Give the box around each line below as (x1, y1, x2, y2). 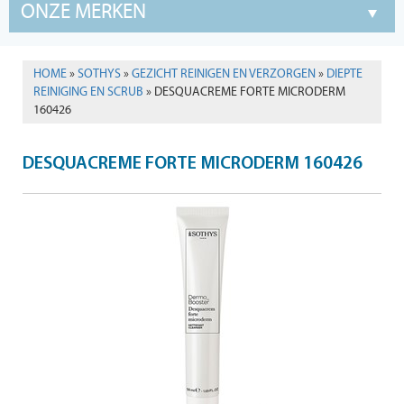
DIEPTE (326, 67, 363, 81)
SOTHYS (78, 67, 121, 81)
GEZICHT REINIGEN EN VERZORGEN (132, 67, 316, 81)
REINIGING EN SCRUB (33, 85, 143, 99)
